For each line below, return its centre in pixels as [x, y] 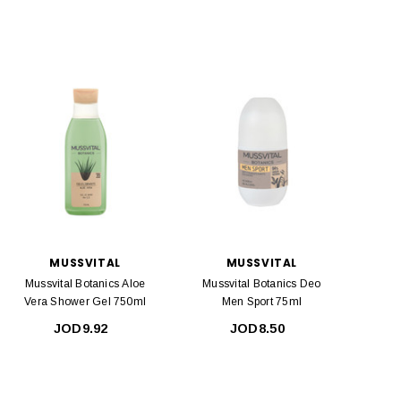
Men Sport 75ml [262, 302]
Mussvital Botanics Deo [262, 284]
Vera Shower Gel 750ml [85, 302]
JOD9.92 [81, 329]
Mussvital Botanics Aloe [85, 284]
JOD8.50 [257, 329]
